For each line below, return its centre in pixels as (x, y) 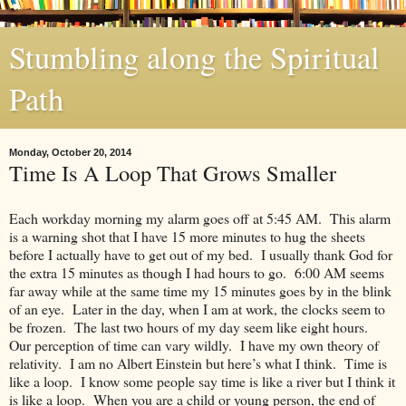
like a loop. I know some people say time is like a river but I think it (202, 381)
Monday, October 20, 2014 (70, 152)
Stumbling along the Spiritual (194, 57)
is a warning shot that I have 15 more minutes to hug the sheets (187, 236)
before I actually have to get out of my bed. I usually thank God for (201, 254)
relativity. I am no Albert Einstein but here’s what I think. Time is (198, 362)
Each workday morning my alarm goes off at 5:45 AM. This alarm (200, 217)
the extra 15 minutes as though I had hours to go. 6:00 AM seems (197, 272)
